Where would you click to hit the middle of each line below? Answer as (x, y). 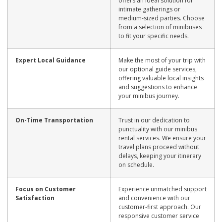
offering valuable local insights (161, 78)
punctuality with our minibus (158, 129)
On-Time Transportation (54, 120)
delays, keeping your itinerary (160, 156)
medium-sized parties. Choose (162, 18)
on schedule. (136, 165)
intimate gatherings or (149, 9)
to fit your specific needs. (154, 36)
